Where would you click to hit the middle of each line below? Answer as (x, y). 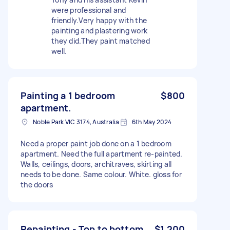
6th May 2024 (152, 122)
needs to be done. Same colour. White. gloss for (101, 174)
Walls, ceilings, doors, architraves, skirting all (96, 164)
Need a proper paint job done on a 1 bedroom (96, 143)
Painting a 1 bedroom (68, 95)
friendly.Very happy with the (99, 20)
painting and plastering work (99, 30)
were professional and (89, 10)
